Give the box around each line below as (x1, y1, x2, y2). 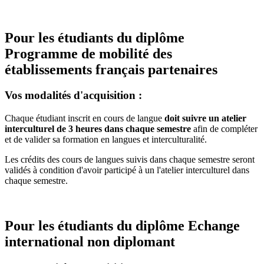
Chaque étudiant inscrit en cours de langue (5, 113, 164, 124)
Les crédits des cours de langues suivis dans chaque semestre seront (5, 154, 255, 165)
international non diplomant (5, 234, 175, 250)
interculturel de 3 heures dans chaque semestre (5, 124, 191, 134)
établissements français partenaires (5, 61, 217, 77)
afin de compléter (191, 124, 258, 134)
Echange (188, 218, 240, 234)
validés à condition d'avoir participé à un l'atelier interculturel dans (5, 165, 249, 176)
